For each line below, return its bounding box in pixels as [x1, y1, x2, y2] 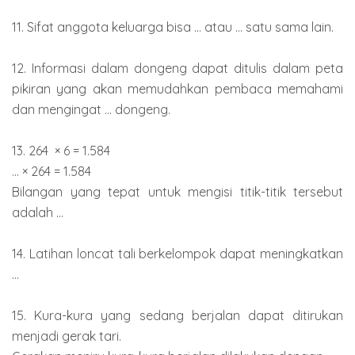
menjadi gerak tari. [12, 327, 121, 344]
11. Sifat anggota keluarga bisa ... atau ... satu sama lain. [12, 18, 334, 35]
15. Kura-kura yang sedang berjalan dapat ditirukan [12, 307, 343, 323]
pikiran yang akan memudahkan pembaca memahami [12, 80, 343, 97]
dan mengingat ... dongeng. [12, 101, 170, 117]
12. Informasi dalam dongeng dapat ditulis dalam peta [12, 59, 343, 76]
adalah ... [12, 204, 63, 220]
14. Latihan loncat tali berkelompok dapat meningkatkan [12, 245, 343, 261]
